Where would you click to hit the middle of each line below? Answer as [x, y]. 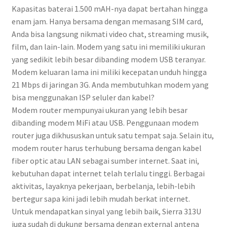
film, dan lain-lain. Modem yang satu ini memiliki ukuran [108, 47]
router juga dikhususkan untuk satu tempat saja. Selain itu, [112, 136]
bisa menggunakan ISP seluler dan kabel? [83, 98]
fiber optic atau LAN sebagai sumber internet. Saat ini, [105, 161]
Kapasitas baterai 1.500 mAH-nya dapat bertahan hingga [109, 9]
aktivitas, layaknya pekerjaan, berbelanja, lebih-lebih [103, 186]
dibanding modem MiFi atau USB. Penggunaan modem [105, 123]
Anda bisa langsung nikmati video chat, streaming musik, [110, 34]
